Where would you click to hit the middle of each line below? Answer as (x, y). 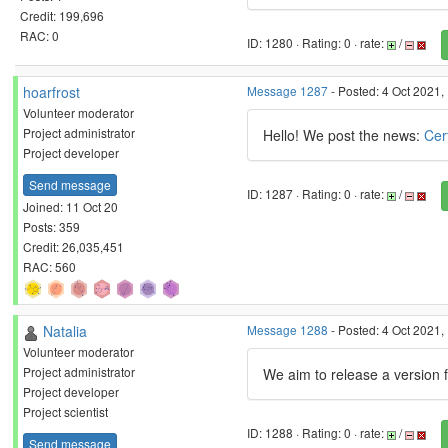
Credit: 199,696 (62, 15)
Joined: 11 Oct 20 (70, 206)
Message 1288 (287, 329)
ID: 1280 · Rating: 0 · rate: (317, 43)
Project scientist (65, 411)
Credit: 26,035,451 (73, 246)
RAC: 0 (39, 35)
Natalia (65, 331)
